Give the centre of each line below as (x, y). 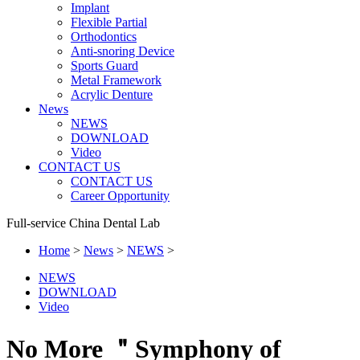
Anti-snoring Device (123, 51)
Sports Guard (104, 66)
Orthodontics (104, 37)
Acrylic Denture (112, 95)
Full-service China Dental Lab (83, 223)
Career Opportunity (120, 196)
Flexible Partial (109, 22)
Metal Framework (116, 80)
